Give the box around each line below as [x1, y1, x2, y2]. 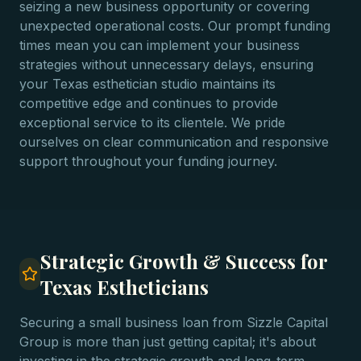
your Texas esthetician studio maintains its [19, 76, 276, 92]
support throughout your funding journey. [19, 153, 277, 169]
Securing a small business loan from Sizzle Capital [19, 314, 328, 330]
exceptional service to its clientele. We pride [19, 114, 285, 131]
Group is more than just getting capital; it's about [19, 334, 316, 350]
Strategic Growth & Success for [40, 248, 328, 274]
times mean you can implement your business [19, 37, 300, 53]
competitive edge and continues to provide [19, 95, 278, 111]
